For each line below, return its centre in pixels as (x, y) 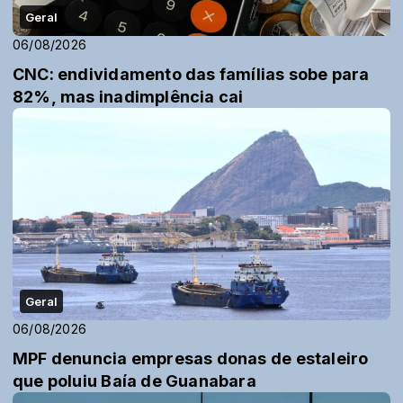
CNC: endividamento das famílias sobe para (191, 74)
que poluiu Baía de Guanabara (134, 381)
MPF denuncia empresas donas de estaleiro (191, 358)
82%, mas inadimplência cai (128, 96)
